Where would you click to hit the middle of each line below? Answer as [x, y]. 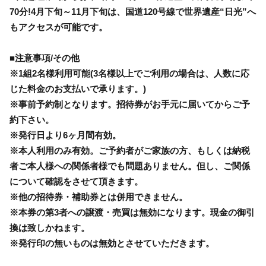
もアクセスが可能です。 [58, 27]
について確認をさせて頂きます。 [76, 181]
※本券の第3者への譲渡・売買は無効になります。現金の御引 [132, 212]
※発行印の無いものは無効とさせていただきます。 [112, 243]
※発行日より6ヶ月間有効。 [65, 135]
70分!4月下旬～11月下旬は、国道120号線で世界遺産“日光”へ [133, 11]
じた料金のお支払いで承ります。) [78, 88]
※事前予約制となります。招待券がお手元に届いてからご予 [130, 104]
